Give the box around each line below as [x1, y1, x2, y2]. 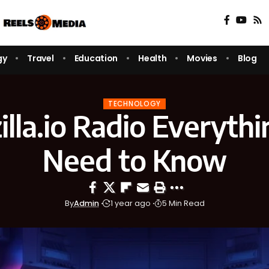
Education [74, 52, 118, 64]
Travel [27, 52, 54, 64]
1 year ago [110, 198, 151, 209]
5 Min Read [162, 198, 205, 209]
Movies [187, 52, 217, 64]
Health [138, 52, 167, 64]
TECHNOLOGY [108, 98, 161, 109]
